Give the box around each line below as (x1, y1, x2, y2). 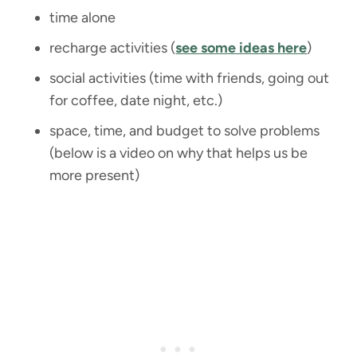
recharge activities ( (49, 38, 176, 57)
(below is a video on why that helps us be (49, 143, 308, 162)
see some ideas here (175, 38, 308, 57)
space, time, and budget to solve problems (49, 121, 320, 139)
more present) (49, 166, 140, 184)
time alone (49, 8, 116, 26)
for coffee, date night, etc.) (49, 91, 223, 109)
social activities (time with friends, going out (49, 69, 330, 87)
